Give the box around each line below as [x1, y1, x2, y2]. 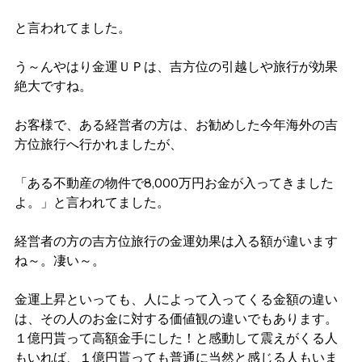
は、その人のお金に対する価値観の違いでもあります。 [15, 310, 338, 327]
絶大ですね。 [15, 78, 92, 95]
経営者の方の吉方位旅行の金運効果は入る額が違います [15, 233, 338, 250]
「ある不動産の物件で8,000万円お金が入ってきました [15, 175, 334, 192]
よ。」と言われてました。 [15, 194, 170, 211]
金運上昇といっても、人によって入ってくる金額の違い [15, 291, 338, 308]
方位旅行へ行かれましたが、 [15, 136, 183, 153]
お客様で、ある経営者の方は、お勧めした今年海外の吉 [15, 116, 338, 133]
